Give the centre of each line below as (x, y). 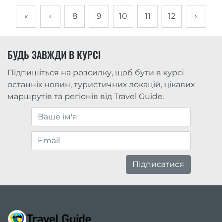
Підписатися (158, 165)
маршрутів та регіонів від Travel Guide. (86, 97)
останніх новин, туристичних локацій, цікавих (101, 85)
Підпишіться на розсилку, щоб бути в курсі (96, 73)
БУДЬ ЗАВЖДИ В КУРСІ (54, 55)
